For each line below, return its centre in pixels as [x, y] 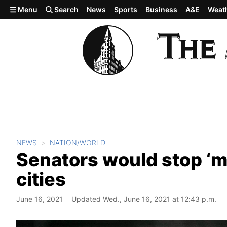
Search [66, 9]
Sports [126, 9]
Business [162, 9]
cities [41, 179]
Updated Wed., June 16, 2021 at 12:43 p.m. [144, 199]
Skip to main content [44, 9]
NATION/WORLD [78, 143]
